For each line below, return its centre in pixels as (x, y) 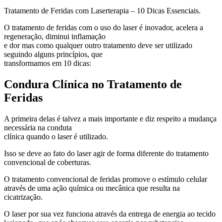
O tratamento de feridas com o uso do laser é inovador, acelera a (104, 27)
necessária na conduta (38, 127)
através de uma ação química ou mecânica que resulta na (92, 188)
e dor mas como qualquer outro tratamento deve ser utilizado (98, 45)
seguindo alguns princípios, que (53, 54)
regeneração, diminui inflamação (55, 36)
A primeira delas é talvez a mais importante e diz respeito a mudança (110, 118)
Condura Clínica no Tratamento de (93, 84)
